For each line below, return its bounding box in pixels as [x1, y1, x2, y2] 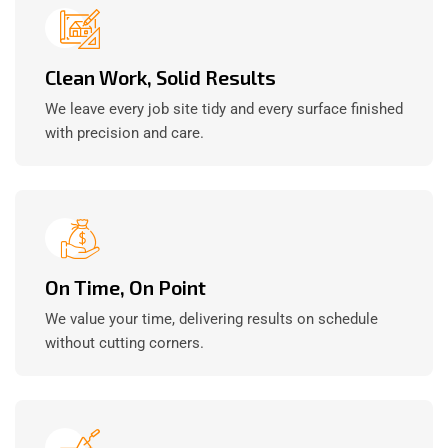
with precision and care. [45, 124, 204, 143]
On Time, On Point [45, 275, 206, 300]
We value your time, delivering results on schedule [45, 310, 378, 329]
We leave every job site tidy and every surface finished [45, 100, 403, 119]
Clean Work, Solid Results [45, 65, 276, 90]
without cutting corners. [45, 334, 204, 353]
